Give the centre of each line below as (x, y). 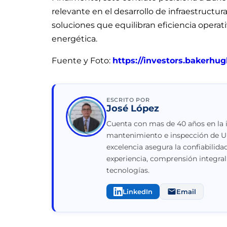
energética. (74, 39)
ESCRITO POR (128, 100)
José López (133, 109)
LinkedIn (138, 192)
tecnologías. (128, 171)
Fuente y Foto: (82, 61)
